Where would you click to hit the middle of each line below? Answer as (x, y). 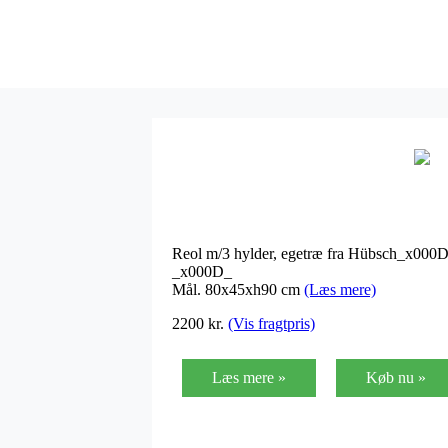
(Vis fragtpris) (271, 323)
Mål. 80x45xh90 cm (238, 289)
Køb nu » (396, 377)
